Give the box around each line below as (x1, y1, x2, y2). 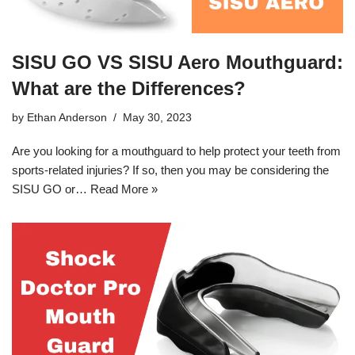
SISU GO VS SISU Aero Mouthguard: (12, 51, 343, 73)
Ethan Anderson (27, 111, 107, 124)
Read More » (90, 181, 158, 196)
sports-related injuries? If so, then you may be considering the (12, 162, 329, 177)
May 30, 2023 (123, 111, 192, 124)
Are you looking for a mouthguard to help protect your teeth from (12, 143, 341, 158)
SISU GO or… (12, 181, 90, 196)
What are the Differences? (12, 77, 246, 99)
